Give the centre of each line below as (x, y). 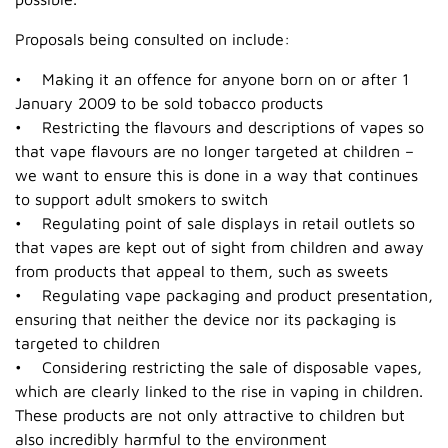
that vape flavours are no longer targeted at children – (214, 150)
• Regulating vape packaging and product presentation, (224, 294)
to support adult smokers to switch (141, 198)
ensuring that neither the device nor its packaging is (205, 318)
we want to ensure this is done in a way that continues (216, 174)
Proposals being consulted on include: (152, 38)
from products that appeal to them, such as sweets (201, 270)
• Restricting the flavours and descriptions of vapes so (219, 126)
